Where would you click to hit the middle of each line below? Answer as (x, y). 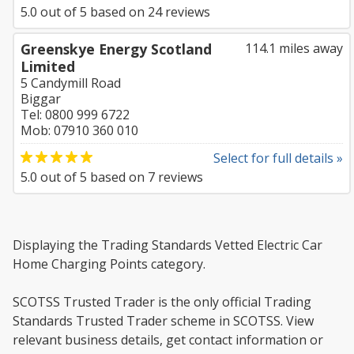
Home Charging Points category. (109, 264)
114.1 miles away (294, 48)
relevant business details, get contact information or (168, 340)
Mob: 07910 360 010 (79, 130)
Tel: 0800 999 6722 (75, 115)
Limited (48, 66)
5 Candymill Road (71, 83)
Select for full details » (278, 158)
